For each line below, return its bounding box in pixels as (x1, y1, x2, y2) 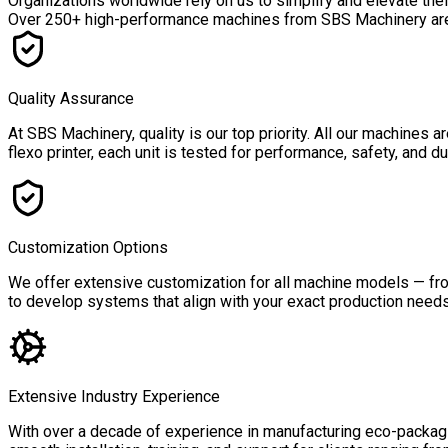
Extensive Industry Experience (8, 387, 220, 407)
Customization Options (8, 238, 168, 258)
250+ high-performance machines (45, 10, 280, 30)
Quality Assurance (8, 89, 134, 109)
